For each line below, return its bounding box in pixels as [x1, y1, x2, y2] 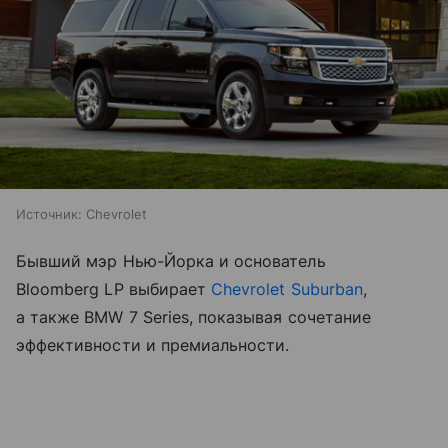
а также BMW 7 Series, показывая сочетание [16, 307, 371, 328]
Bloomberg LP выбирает [16, 279, 212, 300]
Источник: [16, 206, 82, 223]
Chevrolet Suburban [211, 279, 363, 300]
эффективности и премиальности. [16, 335, 290, 356]
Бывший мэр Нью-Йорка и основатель [16, 251, 326, 272]
